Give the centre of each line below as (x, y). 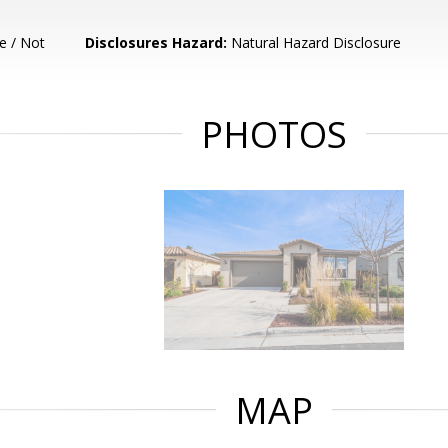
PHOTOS (274, 134)
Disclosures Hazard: (156, 42)
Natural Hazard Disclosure (314, 42)
